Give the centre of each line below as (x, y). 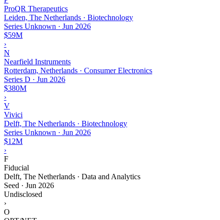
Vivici (13, 114)
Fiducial (16, 167)
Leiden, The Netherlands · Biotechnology (69, 17)
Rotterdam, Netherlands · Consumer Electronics (78, 70)
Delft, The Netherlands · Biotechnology (66, 123)
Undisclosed (23, 194)
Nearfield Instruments (37, 61)
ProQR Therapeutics (36, 8)
